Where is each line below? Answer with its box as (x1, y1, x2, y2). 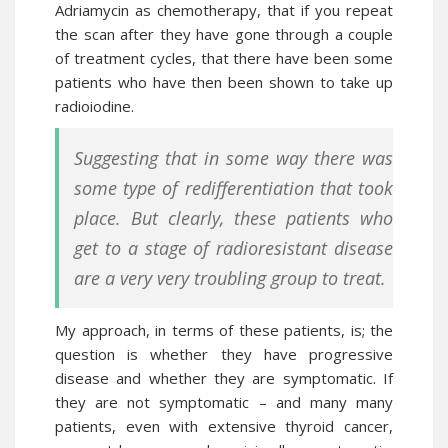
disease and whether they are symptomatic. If (55, 368, 393, 388)
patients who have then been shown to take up (55, 72, 393, 92)
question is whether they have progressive (55, 344, 393, 364)
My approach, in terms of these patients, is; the (55, 320, 393, 340)
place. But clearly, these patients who (74, 206, 393, 230)
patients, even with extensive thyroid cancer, (55, 416, 393, 436)
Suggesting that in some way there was (74, 146, 393, 170)
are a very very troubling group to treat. (74, 266, 386, 290)
